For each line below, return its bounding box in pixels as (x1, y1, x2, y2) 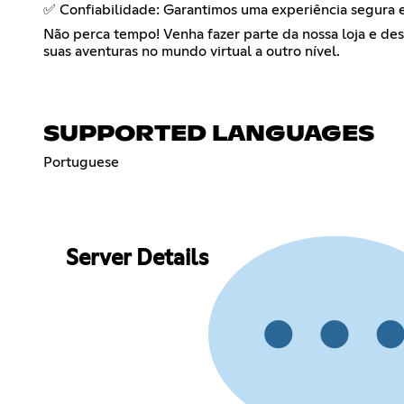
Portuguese (43, 154, 119, 170)
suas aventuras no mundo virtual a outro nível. (43, 43, 340, 59)
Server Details (65, 248, 208, 271)
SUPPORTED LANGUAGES (43, 123, 374, 145)
